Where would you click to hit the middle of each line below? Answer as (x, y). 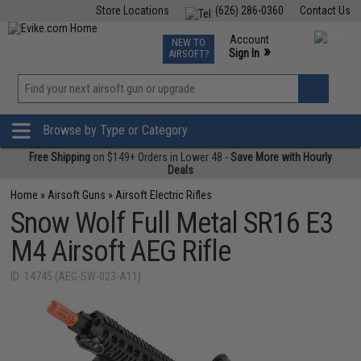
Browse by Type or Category (115, 131)
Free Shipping (60, 157)
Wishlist (214, 108)
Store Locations (132, 10)
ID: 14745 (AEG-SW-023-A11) (76, 276)
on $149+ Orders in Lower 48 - (160, 157)
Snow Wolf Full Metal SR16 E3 (172, 223)
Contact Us (325, 10)
